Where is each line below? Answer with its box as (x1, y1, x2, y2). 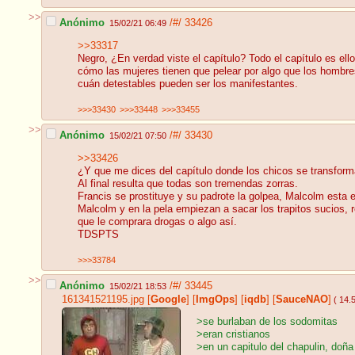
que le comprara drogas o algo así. (78, 216, 237, 228)
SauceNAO (276, 293, 328, 305)
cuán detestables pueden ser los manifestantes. (78, 78, 298, 90)
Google (151, 293, 186, 305)
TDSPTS (78, 229, 119, 241)
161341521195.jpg (62, 293, 144, 305)
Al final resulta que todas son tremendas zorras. (78, 178, 298, 190)
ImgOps (196, 293, 235, 305)
